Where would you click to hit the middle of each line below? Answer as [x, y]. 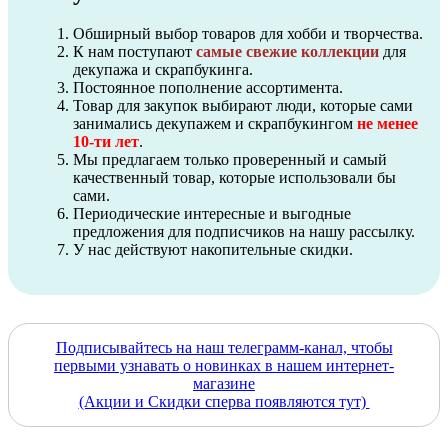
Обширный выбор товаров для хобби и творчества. [248, 33]
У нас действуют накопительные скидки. [213, 249]
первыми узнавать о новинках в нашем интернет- [224, 365]
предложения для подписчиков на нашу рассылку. [244, 231]
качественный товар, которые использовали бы [234, 177]
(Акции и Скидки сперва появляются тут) [224, 401]
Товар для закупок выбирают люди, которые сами [243, 105]
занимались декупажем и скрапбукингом [215, 123]
